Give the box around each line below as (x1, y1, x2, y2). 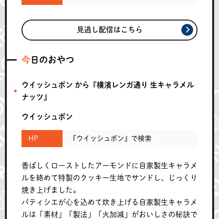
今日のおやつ (30, 55, 74, 64)
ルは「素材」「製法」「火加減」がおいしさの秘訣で (22, 210, 197, 218)
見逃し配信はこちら (76, 26, 143, 33)
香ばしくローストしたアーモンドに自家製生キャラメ (22, 161, 197, 169)
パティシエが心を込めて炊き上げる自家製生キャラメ (22, 198, 197, 206)
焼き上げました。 (22, 186, 80, 194)
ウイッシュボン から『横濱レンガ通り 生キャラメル (22, 81, 194, 88)
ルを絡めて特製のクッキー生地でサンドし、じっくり (22, 174, 197, 181)
